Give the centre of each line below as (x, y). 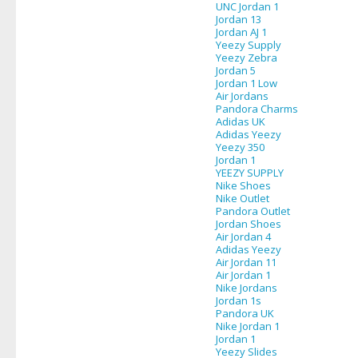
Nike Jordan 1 (248, 326)
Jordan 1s (239, 300)
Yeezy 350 (240, 147)
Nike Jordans (247, 288)
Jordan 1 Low (247, 83)
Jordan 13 (239, 19)
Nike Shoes (243, 185)
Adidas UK (241, 121)
